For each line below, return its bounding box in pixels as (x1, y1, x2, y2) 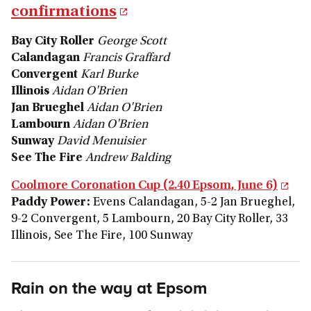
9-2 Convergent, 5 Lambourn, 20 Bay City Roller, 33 (11, 212, 288, 226)
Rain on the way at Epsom (11, 275, 207, 300)
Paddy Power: (11, 196, 90, 209)
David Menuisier (57, 135, 146, 148)
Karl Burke (81, 68, 138, 81)
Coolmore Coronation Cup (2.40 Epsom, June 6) (11, 179, 278, 192)
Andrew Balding (85, 151, 171, 165)
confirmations (11, 3, 117, 21)
